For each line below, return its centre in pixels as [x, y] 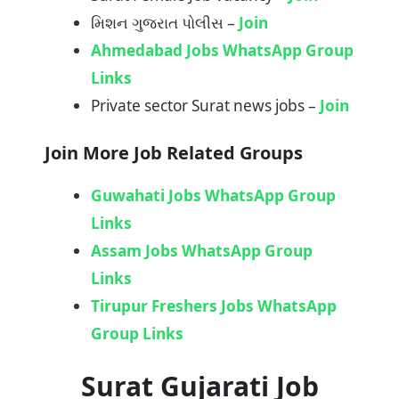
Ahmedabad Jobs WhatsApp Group [222, 51]
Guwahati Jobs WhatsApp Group [213, 196]
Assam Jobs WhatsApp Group [201, 251]
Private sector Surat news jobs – [205, 106]
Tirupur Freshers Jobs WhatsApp [213, 306]
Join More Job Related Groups [174, 153]
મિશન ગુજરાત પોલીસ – [164, 23]
